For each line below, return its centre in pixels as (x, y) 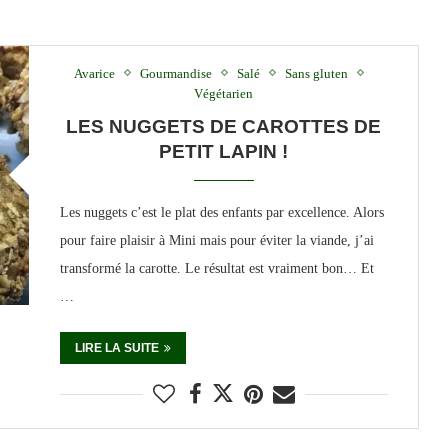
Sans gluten (317, 73)
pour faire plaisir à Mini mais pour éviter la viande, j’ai (216, 240)
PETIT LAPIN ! (224, 151)
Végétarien (224, 93)
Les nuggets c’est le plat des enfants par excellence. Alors (221, 212)
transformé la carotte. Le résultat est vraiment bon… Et (216, 268)
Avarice (95, 73)
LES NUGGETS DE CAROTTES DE (224, 126)
